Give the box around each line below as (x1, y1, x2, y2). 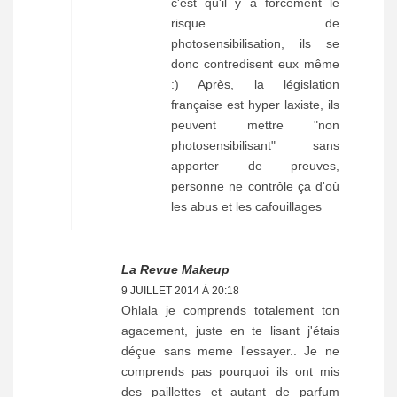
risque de (171, 15, 339, 30)
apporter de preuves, (171, 158, 339, 173)
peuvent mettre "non (171, 117, 339, 132)
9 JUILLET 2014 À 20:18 (121, 284, 239, 297)
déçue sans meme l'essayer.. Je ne (121, 343, 339, 358)
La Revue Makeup (121, 261, 230, 276)
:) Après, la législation (171, 76, 339, 91)
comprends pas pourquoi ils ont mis (121, 363, 339, 378)
